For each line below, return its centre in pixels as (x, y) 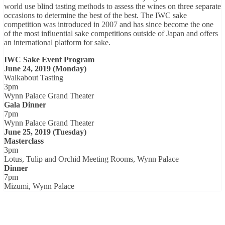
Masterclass (24, 141)
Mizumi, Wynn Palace (39, 186)
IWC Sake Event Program (49, 59)
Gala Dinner (25, 104)
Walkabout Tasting (34, 77)
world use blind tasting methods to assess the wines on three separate (113, 6)
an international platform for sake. (57, 42)
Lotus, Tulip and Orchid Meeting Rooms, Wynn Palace (91, 159)
